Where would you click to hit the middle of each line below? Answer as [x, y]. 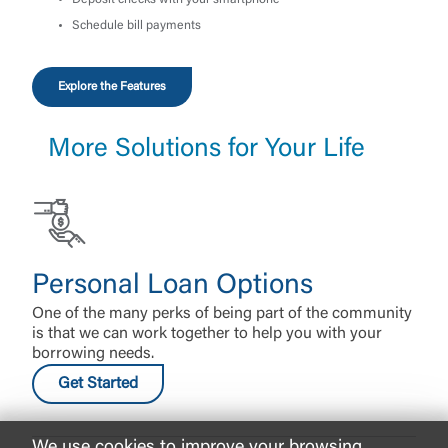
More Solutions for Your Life [206, 150]
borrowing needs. [93, 353]
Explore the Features [112, 87]
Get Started [98, 383]
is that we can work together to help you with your [207, 333]
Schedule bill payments [138, 26]
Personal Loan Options [172, 285]
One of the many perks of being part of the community [222, 313]
